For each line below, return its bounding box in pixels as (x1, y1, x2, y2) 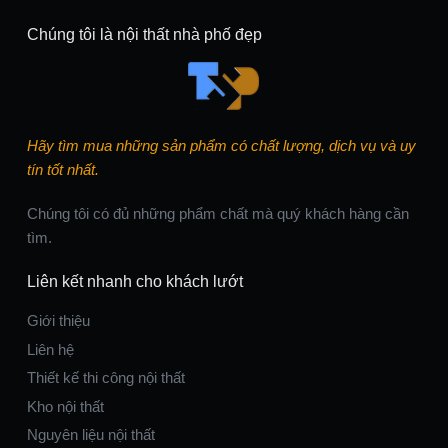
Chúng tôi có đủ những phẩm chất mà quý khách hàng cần (26, 205, 409, 223)
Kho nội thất (26, 397, 104, 415)
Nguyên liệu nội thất (26, 426, 155, 444)
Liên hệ (26, 340, 74, 358)
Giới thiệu (26, 312, 90, 330)
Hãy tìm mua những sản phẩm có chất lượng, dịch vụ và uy (26, 137, 416, 155)
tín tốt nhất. (26, 161, 99, 179)
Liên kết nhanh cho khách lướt (26, 273, 243, 291)
